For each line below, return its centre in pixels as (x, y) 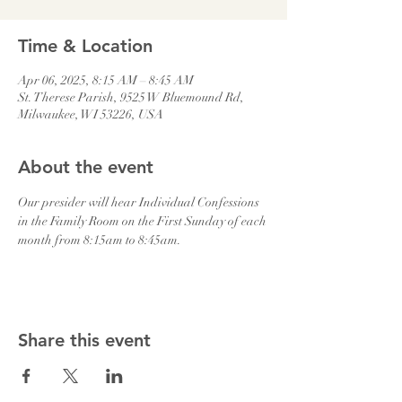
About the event (86, 167)
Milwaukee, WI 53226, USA (91, 114)
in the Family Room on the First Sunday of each (144, 221)
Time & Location (85, 46)
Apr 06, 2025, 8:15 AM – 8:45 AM (106, 80)
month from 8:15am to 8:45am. (100, 240)
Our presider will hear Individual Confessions (140, 202)
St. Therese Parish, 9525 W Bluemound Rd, (131, 97)
